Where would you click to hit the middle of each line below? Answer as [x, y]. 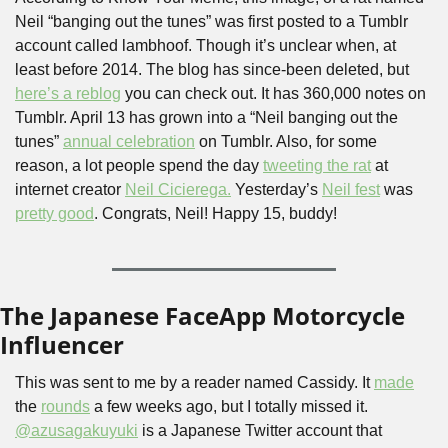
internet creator [70, 189]
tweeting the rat [317, 165]
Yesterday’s [276, 189]
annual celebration [129, 141]
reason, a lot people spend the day [139, 165]
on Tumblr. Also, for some [286, 141]
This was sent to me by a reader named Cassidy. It [194, 382]
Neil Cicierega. [178, 189]
